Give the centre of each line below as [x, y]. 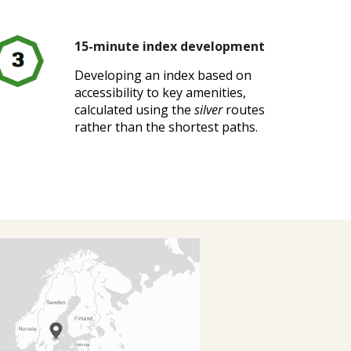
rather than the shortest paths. [166, 127]
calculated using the [134, 110]
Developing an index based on [163, 75]
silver [208, 110]
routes [243, 110]
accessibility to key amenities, [160, 92]
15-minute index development [169, 46]
